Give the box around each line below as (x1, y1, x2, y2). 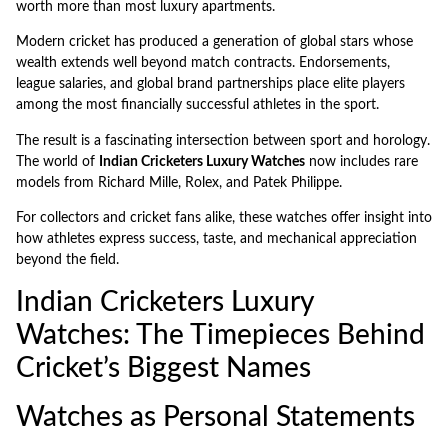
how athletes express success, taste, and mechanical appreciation (16, 232, 417, 247)
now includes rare (305, 154, 418, 169)
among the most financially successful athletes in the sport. (16, 98, 379, 113)
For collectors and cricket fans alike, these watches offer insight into (16, 211, 432, 226)
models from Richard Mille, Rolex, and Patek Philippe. (16, 175, 342, 190)
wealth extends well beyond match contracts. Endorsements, (16, 56, 390, 71)
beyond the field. (16, 253, 119, 268)
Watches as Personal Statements (16, 402, 415, 431)
